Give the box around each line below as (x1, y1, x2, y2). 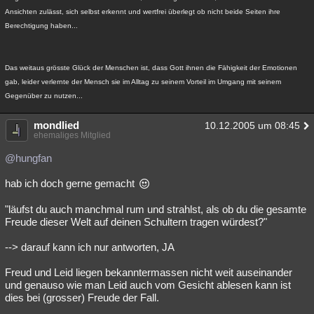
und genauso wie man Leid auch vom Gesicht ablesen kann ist (5, 279, 291, 291)
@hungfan (5, 152, 52, 164)
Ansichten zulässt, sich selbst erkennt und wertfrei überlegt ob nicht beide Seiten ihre (5, 8, 280, 15)
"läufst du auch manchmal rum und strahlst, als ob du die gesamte (5, 203, 306, 215)
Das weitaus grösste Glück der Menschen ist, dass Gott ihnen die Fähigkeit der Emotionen (5, 64, 297, 71)
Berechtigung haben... (5, 22, 78, 29)
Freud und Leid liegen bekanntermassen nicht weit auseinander (5, 266, 292, 278)
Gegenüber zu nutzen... (5, 92, 83, 100)
